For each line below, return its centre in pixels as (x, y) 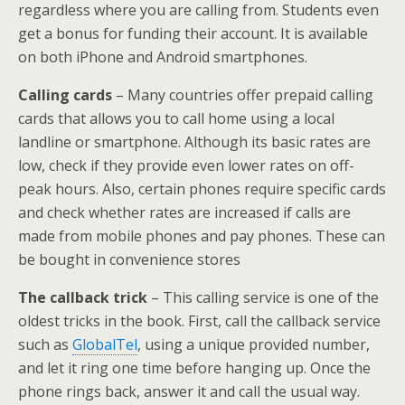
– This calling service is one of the (263, 297)
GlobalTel (105, 344)
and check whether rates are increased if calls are (184, 212)
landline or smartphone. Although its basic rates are (194, 142)
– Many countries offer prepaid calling (243, 95)
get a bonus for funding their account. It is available (193, 33)
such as (45, 344)
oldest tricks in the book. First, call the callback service (199, 321)
